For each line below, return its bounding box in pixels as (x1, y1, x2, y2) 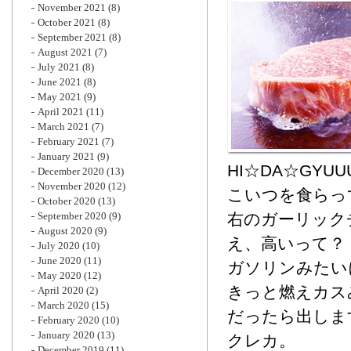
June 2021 (38, 76, 81, 88)
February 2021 (38, 136, 100, 147)
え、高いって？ (227, 234, 346, 252)
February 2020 (38, 314, 100, 326)
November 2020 (38, 180, 106, 192)
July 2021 (38, 61, 80, 73)
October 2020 (38, 195, 96, 207)
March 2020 (38, 299, 89, 311)
